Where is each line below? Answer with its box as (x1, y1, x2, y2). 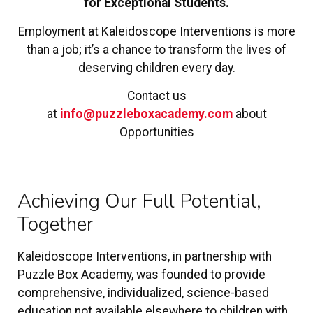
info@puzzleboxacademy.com (59, 107, 233, 121)
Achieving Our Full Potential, (17, 188, 261, 215)
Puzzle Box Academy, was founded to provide (17, 268, 265, 282)
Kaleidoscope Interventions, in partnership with (17, 249, 272, 264)
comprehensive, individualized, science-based (17, 286, 269, 300)
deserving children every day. (78, 60, 235, 75)
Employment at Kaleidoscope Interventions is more (17, 24, 296, 38)
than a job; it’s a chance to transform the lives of (27, 42, 286, 57)
